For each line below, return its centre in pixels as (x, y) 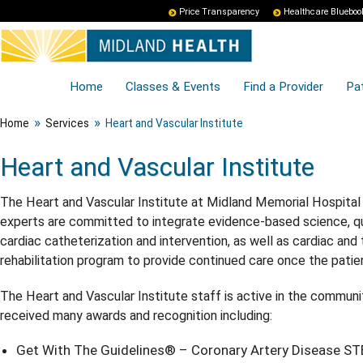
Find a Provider (283, 87)
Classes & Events (173, 87)
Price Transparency (219, 12)
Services (67, 123)
